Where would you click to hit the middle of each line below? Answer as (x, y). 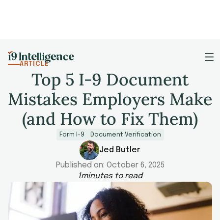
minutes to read (112, 176)
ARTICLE (34, 64)
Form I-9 (72, 135)
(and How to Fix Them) (110, 119)
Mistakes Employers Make (110, 99)
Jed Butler (120, 150)
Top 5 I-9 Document (110, 79)
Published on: (81, 165)
